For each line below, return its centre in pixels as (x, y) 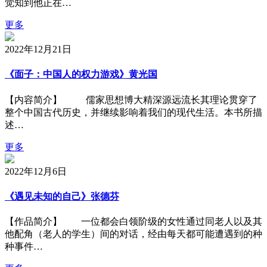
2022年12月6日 (36, 171)
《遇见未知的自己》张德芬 (62, 196)
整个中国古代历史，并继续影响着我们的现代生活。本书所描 (133, 112)
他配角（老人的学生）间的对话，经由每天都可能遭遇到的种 (133, 234)
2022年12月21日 (38, 49)
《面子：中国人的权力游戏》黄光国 (81, 74)
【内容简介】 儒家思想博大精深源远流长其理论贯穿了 (131, 100)
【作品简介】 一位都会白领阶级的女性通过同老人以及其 (133, 222)
